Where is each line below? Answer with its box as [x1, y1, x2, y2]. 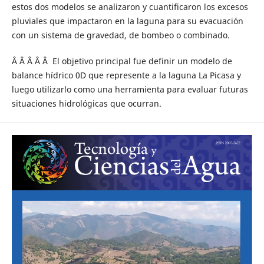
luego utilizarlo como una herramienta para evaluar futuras [11, 84, 248, 95]
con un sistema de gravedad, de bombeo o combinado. [11, 29, 230, 41]
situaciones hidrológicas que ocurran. [11, 98, 161, 110]
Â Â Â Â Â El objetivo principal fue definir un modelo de [11, 55, 232, 67]
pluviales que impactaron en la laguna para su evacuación [11, 15, 243, 27]
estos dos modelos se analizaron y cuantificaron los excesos [11, 1, 248, 13]
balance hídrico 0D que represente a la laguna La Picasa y [11, 70, 241, 81]
